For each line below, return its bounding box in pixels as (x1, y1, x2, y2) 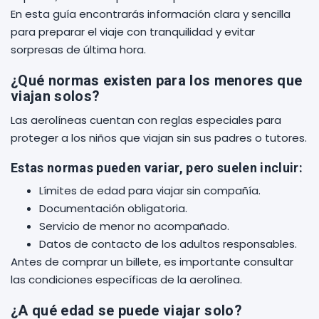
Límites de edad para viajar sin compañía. (39, 183, 261, 198)
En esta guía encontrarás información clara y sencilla (11, 6, 291, 21)
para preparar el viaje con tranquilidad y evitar (11, 24, 255, 39)
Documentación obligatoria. (39, 201, 187, 216)
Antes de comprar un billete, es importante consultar (11, 254, 293, 269)
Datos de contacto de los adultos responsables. (39, 236, 297, 251)
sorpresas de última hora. (11, 42, 146, 57)
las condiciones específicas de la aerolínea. (11, 272, 242, 287)
